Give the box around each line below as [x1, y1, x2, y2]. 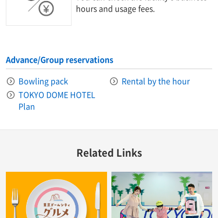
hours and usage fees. [76, 2, 155, 14]
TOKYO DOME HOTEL [18, 89, 95, 101]
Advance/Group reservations [6, 54, 113, 66]
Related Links [76, 145, 142, 160]
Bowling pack [18, 75, 68, 87]
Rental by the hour [122, 75, 190, 87]
